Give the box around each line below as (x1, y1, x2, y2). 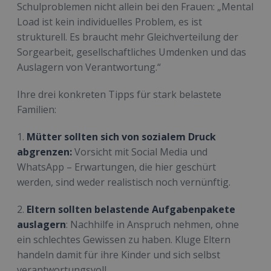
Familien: (17, 103, 56, 117)
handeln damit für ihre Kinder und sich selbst (17, 248, 220, 262)
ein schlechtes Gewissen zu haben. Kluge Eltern (17, 233, 230, 247)
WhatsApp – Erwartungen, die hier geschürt (17, 160, 216, 174)
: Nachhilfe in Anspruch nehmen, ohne (66, 218, 239, 232)
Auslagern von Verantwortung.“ (17, 60, 161, 74)
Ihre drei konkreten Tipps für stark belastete (17, 88, 221, 102)
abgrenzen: (17, 145, 74, 159)
